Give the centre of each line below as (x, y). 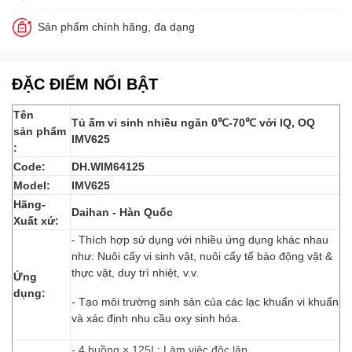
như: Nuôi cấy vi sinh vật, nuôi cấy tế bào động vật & (202, 255)
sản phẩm (40, 130)
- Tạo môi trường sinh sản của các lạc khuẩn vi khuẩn (205, 301)
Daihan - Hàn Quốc (124, 211)
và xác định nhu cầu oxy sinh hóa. (156, 317)
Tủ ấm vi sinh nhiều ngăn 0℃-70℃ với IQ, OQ (193, 122)
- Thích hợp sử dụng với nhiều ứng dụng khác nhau (200, 239)
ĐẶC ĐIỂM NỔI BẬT (85, 83)
